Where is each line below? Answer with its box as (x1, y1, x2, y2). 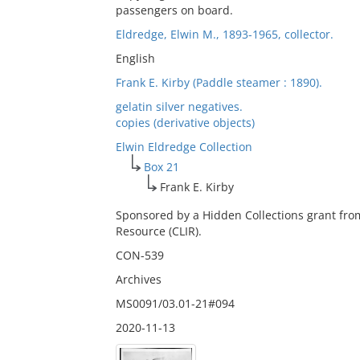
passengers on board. (115, 2, 233, 18)
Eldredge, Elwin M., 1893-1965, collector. (115, 27, 333, 42)
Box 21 (143, 159, 179, 174)
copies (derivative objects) (115, 115, 255, 130)
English (115, 51, 155, 66)
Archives (115, 272, 162, 287)
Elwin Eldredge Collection (115, 139, 252, 154)
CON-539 (115, 247, 164, 263)
